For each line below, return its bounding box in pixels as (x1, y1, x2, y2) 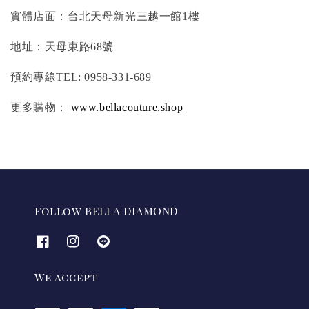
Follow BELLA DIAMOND (34, 203, 179, 218)
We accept (34, 270, 98, 285)
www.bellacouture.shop (70, 101, 183, 113)
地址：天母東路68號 (10, 40, 114, 52)
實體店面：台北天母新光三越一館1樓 (10, 10, 200, 22)
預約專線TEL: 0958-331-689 (10, 70, 152, 83)
